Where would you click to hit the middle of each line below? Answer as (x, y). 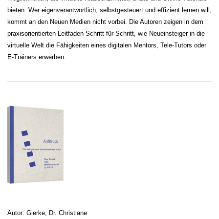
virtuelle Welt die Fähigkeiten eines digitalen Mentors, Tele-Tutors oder (107, 45)
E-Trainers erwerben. (37, 57)
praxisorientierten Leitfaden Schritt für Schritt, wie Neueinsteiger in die (106, 33)
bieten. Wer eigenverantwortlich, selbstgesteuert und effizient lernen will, (109, 10)
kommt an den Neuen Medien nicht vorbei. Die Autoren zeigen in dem (105, 22)
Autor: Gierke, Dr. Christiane (47, 213)
